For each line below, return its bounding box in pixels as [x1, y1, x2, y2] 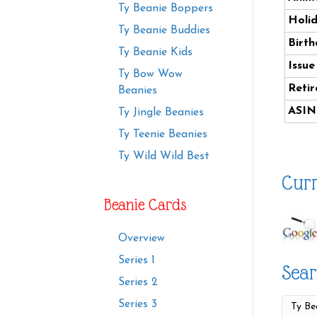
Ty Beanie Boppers [118, 3, 213, 15]
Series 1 [118, 255, 155, 267]
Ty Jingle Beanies [118, 107, 204, 119]
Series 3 [118, 299, 157, 311]
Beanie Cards [104, 196, 187, 214]
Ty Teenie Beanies [118, 129, 207, 141]
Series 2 [118, 277, 158, 289]
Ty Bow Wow [118, 69, 183, 81]
